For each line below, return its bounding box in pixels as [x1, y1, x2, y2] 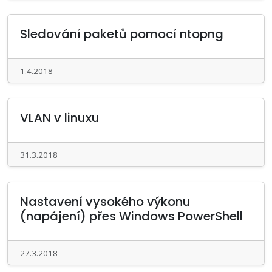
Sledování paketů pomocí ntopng [20, 25, 223, 42]
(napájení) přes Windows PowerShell [20, 208, 243, 225]
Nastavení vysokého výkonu [20, 193, 191, 210]
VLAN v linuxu [20, 109, 100, 126]
